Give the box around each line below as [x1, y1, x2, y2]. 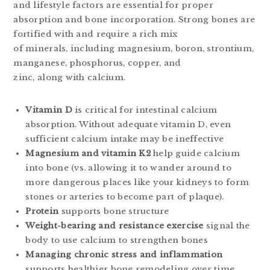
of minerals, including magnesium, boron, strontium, [13, 43, 254, 54]
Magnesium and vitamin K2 [25, 148, 151, 159]
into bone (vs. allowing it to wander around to [25, 162, 231, 173]
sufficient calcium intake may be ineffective [25, 133, 224, 144]
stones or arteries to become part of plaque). [25, 191, 224, 202]
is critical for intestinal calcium [72, 104, 218, 115]
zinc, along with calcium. [13, 72, 126, 83]
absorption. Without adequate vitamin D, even [25, 119, 231, 130]
